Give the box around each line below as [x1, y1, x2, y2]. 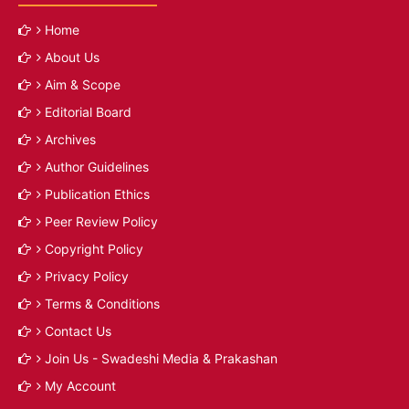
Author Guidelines [45, 159, 149, 175]
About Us [45, 49, 100, 66]
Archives [45, 131, 96, 148]
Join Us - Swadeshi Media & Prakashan [45, 351, 278, 367]
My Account [45, 378, 116, 394]
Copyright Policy [45, 241, 143, 257]
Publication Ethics [45, 186, 150, 203]
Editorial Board [45, 104, 131, 121]
